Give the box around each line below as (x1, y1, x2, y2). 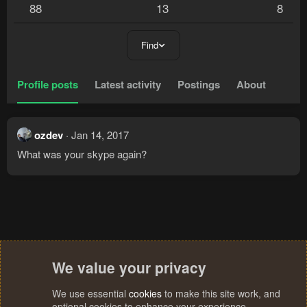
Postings (177, 77, 220, 93)
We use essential (52, 286, 129, 300)
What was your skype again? (17, 147, 147, 162)
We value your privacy (52, 257, 206, 278)
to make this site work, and (162, 286, 280, 300)
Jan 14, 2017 (71, 127, 129, 143)
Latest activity (95, 77, 161, 93)
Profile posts (17, 77, 78, 93)
